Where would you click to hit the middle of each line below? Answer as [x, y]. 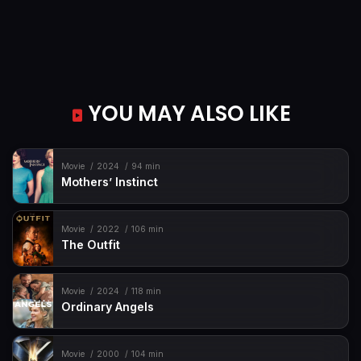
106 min [147, 229]
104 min [147, 354]
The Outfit [91, 244]
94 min [145, 167]
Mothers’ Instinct [110, 182]
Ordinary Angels [108, 307]
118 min [146, 292]
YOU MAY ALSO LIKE [187, 113]
